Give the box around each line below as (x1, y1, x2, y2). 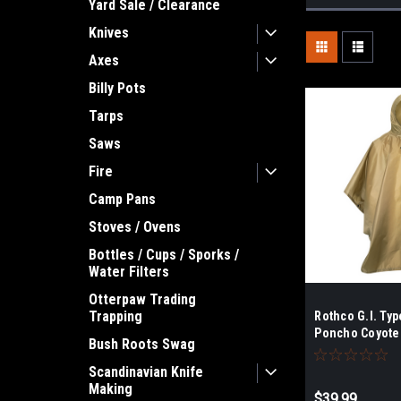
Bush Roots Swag (89, 336, 195, 353)
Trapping (89, 308, 142, 325)
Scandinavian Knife (89, 363, 203, 380)
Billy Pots (89, 80, 146, 97)
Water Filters (89, 263, 169, 280)
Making (89, 380, 132, 397)
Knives (89, 24, 129, 41)
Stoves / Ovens (89, 218, 181, 235)
